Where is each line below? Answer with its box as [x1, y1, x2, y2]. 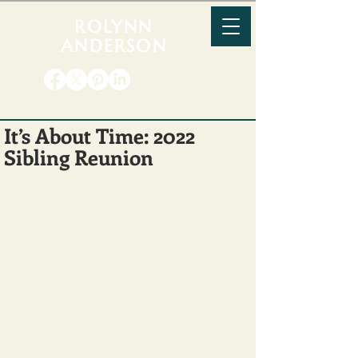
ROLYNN [74, 16, 153, 38]
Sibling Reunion [4, 143, 153, 171]
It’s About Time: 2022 [4, 121, 195, 149]
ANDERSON [61, 35, 167, 57]
